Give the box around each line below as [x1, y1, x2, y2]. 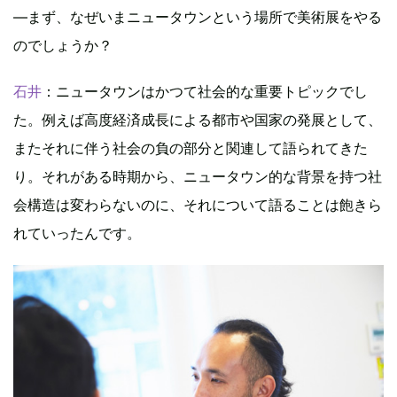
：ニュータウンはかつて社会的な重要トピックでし [42, 82, 368, 100]
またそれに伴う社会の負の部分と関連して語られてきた [13, 138, 368, 157]
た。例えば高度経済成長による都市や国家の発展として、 [13, 110, 382, 128]
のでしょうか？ [13, 35, 113, 54]
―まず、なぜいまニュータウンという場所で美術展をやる [13, 7, 382, 26]
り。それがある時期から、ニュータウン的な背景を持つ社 [13, 167, 382, 185]
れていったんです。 [13, 223, 141, 242]
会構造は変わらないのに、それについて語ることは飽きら [13, 195, 382, 214]
